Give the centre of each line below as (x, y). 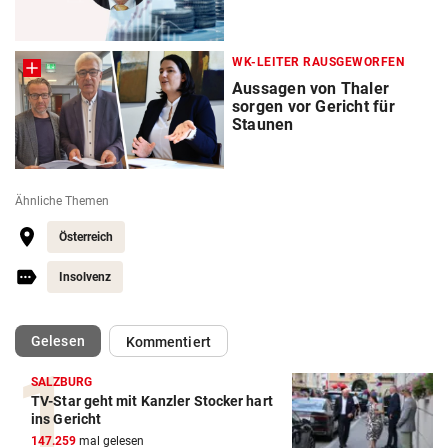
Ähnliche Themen (62, 200)
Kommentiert (168, 341)
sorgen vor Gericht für (313, 106)
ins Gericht (66, 418)
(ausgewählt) (126, 339)
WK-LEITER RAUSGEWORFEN (318, 61)
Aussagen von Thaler (311, 88)
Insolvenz (85, 276)
